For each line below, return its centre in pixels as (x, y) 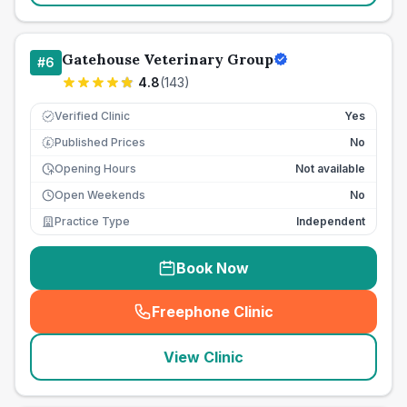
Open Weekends (100, 195)
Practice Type (92, 221)
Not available (330, 169)
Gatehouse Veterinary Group (168, 59)
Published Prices (100, 142)
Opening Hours (95, 169)
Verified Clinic (92, 116)
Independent (331, 221)
